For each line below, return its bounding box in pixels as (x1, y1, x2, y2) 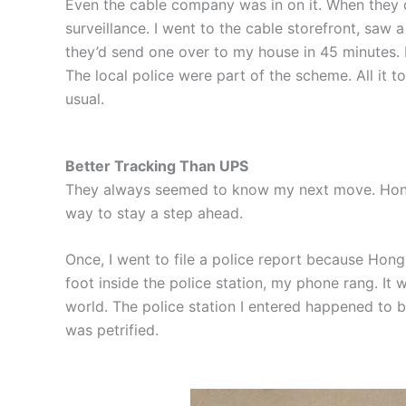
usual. (65, 89, 104, 108)
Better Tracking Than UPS (65, 156, 248, 175)
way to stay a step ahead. (65, 203, 243, 222)
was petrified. (65, 321, 159, 340)
